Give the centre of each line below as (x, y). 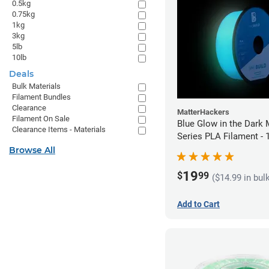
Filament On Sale (41, 119)
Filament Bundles (41, 97)
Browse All (32, 150)
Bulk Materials (36, 86)
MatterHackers (203, 112)
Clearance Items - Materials (59, 129)
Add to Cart (198, 204)
